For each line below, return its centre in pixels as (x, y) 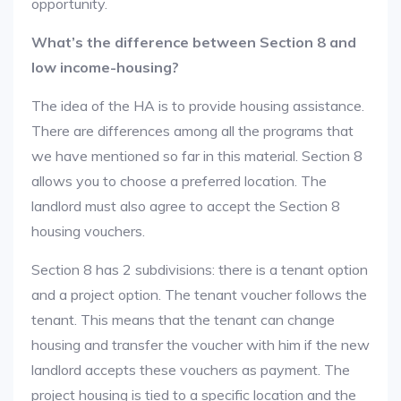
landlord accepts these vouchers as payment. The (191, 370)
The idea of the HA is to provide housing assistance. (198, 106)
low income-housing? (105, 67)
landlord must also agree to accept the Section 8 (186, 206)
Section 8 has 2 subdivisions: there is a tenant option (200, 269)
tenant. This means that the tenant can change (183, 320)
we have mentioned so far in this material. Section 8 (197, 156)
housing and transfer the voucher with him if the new (200, 345)
